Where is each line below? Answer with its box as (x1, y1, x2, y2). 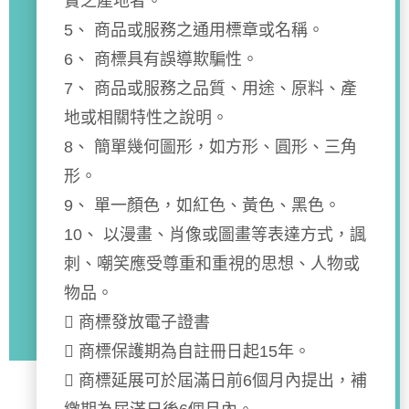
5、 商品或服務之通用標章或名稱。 (64, 20, 324, 39)
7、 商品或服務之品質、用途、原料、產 (64, 79, 357, 98)
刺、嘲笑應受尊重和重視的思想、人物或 (64, 254, 360, 273)
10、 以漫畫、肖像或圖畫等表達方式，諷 (64, 225, 366, 244)
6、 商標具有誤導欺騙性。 (64, 49, 258, 68)
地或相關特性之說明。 (64, 108, 228, 127)
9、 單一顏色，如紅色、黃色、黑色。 (64, 195, 341, 215)
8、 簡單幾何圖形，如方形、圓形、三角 (64, 137, 357, 156)
